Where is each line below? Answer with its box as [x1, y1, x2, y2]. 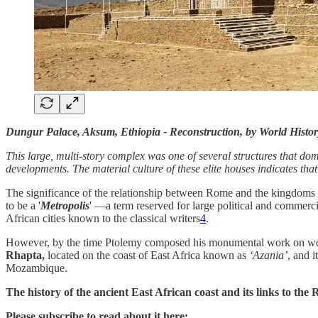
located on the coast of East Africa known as [48, 248, 249, 261]
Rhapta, [6, 248, 48, 261]
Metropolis [40, 199, 89, 212]
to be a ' [6, 199, 40, 212]
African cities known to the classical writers [6, 212, 200, 224]
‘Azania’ [249, 248, 287, 261]
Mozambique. [6, 261, 67, 274]
